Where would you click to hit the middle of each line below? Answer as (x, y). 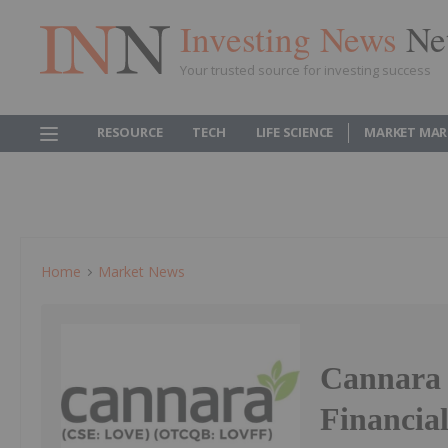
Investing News (293, 38)
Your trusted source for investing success (305, 69)
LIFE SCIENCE (294, 132)
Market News (141, 271)
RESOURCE (130, 132)
